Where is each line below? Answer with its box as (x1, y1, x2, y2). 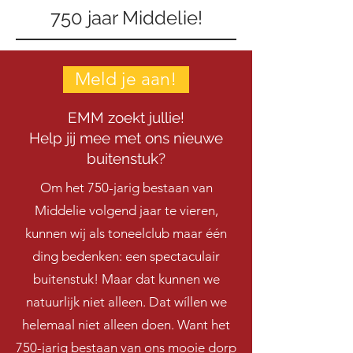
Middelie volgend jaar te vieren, (34, 203, 218, 218)
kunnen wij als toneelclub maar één (25, 225, 227, 241)
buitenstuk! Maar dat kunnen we (32, 271, 220, 287)
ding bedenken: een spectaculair (32, 248, 220, 264)
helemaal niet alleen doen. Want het (22, 317, 230, 333)
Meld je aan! (75, 69, 177, 90)
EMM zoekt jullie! (68, 109, 184, 126)
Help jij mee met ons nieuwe (29, 129, 223, 147)
